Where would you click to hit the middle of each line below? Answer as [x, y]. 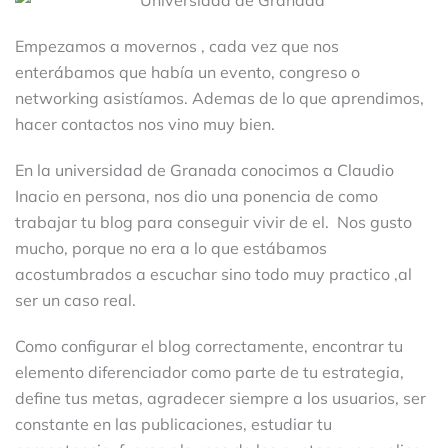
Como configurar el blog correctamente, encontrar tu [209, 345]
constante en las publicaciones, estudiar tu [173, 423]
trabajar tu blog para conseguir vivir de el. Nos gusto [213, 221]
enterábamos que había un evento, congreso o [187, 71]
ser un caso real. [75, 299]
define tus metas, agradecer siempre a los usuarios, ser [220, 397]
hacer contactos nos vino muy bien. [145, 123]
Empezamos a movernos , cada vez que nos [177, 45]
